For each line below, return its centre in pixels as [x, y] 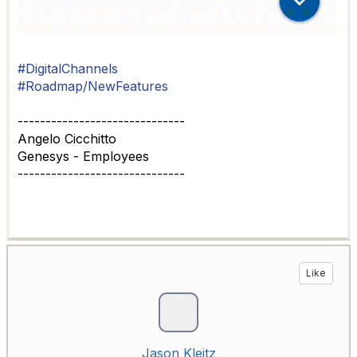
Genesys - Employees [83, 157]
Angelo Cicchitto [67, 139]
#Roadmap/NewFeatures [93, 86]
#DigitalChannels [68, 69]
